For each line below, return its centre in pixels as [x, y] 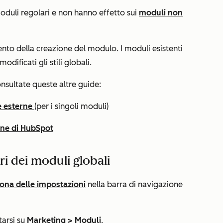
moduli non [161, 13]
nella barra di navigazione [134, 184]
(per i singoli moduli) [71, 106]
